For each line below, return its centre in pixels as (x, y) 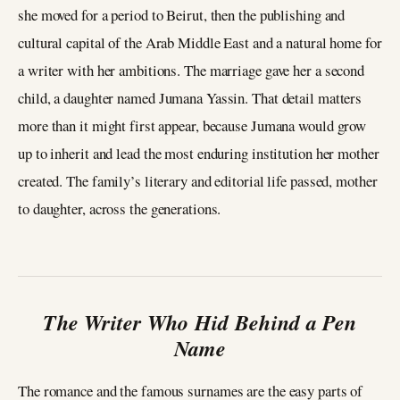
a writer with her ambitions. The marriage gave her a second (192, 70)
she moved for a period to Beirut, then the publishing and (182, 14)
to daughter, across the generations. (120, 208)
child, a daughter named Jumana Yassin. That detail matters (190, 97)
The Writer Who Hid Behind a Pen (200, 322)
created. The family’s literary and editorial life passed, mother (198, 180)
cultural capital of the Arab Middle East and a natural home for (200, 42)
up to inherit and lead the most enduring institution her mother (199, 153)
